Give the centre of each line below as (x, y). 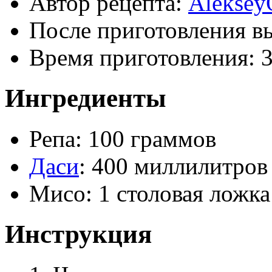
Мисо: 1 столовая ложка (150, 193)
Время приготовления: (145, 57)
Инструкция (78, 234)
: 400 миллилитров (173, 166)
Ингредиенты (86, 98)
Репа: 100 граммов (123, 138)
